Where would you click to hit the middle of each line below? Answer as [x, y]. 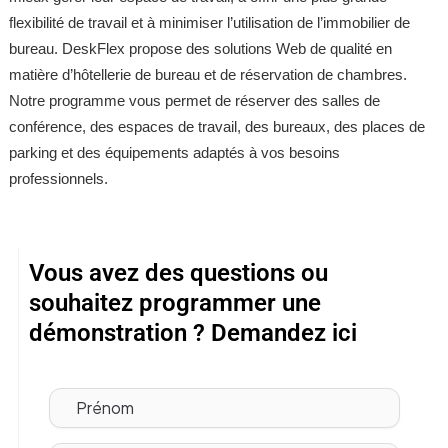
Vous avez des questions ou [178, 272]
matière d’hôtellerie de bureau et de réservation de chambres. [207, 75]
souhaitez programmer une [174, 302]
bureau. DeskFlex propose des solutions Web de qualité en [200, 49]
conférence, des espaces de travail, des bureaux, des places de [216, 127]
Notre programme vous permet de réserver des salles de [194, 101]
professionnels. [58, 179]
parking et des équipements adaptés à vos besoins [174, 153]
